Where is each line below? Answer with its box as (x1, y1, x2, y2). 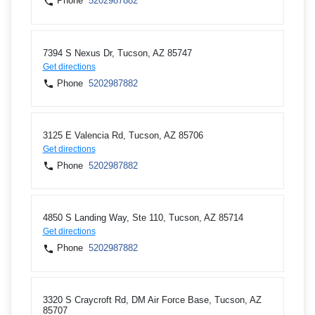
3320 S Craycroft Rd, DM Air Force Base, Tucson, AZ (42, 295, 262, 306)
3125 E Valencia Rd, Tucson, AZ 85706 (42, 129, 203, 141)
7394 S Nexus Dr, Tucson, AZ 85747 (42, 47, 192, 58)
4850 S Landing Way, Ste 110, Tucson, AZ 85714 (42, 212, 243, 224)
